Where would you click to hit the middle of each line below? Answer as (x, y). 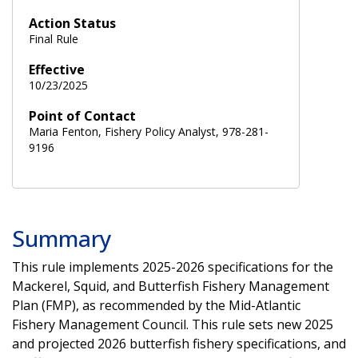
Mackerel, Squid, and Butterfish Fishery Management (171, 286)
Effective (57, 69)
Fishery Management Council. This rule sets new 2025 (173, 324)
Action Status (72, 23)
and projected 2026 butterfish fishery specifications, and (179, 343)
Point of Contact (82, 115)
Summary (62, 238)
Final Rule (54, 38)
